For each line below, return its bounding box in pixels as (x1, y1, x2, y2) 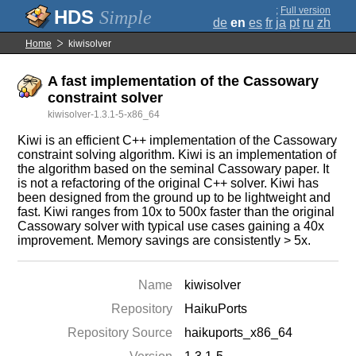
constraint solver (48, 90, 164, 106)
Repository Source (68, 326, 173, 339)
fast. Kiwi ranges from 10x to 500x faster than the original (17, 205, 335, 219)
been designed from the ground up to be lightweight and (17, 191, 331, 204)
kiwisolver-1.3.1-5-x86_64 (48, 109, 161, 120)
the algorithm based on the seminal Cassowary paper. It (17, 162, 330, 176)
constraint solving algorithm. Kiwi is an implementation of (17, 148, 337, 161)
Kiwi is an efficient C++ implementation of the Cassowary (17, 133, 338, 147)
